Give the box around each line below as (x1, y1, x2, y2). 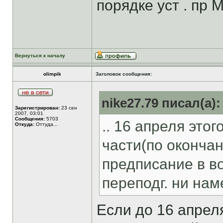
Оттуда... (34, 121, 58, 127)
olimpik (43, 71, 61, 77)
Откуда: (15, 121, 34, 127)
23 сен (60, 105, 77, 111)
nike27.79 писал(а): (102, 96, 221, 110)
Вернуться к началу (15, 53, 65, 58)
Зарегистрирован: (15, 105, 60, 111)
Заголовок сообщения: (96, 71, 152, 77)
